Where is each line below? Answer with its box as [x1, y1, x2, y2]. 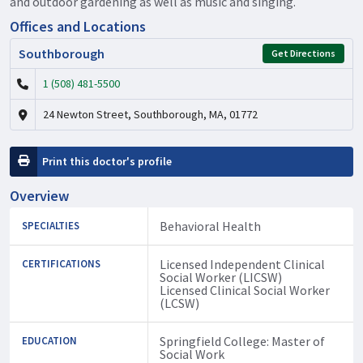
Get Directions [271, 46, 335, 59]
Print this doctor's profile [42, 153, 172, 169]
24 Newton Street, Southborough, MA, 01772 [43, 106, 258, 122]
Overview [10, 186, 69, 205]
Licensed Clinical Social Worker [159, 281, 330, 298]
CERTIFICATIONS [22, 256, 100, 271]
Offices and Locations [10, 16, 146, 36]
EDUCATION [22, 333, 77, 348]
